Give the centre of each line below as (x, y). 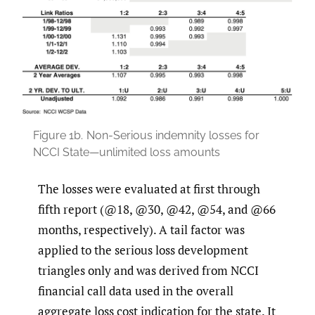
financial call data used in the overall (136, 290)
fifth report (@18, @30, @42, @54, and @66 (157, 209)
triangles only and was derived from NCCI (148, 270)
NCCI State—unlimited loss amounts (127, 152)
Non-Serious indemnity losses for (173, 135)
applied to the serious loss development (143, 250)
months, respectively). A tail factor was (141, 229)
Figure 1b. (58, 135)
